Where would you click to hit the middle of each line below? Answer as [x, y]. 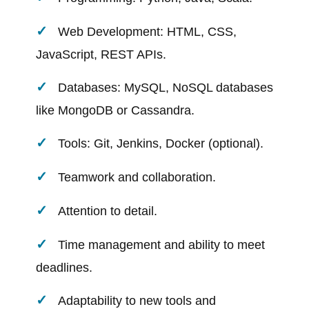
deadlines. [64, 268]
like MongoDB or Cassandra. [116, 111]
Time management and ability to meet [162, 245]
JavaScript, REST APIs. [101, 55]
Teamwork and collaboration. [137, 178]
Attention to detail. [108, 211]
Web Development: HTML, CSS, [148, 32]
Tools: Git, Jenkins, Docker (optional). [161, 144]
